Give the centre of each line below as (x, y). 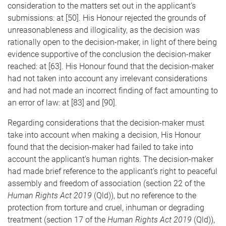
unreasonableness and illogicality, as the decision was (104, 30)
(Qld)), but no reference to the (145, 195)
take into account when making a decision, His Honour (104, 135)
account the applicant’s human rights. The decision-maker (110, 159)
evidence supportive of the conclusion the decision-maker (109, 54)
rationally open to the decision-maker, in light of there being (112, 42)
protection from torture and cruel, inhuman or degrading (106, 208)
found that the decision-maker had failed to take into (100, 147)
